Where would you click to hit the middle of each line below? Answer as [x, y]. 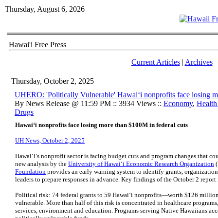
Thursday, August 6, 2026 [45, 9]
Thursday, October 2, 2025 [53, 81]
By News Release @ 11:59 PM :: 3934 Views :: [89, 103]
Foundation [30, 172]
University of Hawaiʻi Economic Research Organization [141, 164]
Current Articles [155, 62]
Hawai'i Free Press [37, 45]
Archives [199, 62]
